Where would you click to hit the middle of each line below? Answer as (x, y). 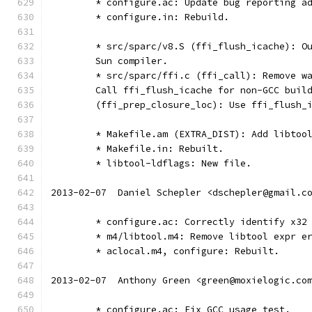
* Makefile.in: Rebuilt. (159, 149)
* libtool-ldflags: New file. (173, 163)
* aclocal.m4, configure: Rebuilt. (187, 251)
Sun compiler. (132, 61)
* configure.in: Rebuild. (162, 17)
